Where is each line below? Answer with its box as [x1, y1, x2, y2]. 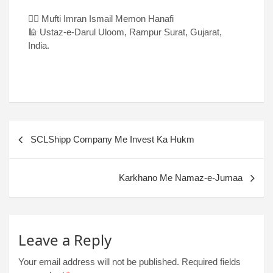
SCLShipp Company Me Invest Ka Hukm [30, 134, 194, 145]
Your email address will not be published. [18, 257, 179, 268]
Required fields [182, 257, 241, 268]
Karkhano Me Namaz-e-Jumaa [119, 172, 243, 183]
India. [28, 40, 49, 51]
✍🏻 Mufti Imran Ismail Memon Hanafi [28, 13, 174, 24]
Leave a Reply [18, 230, 112, 250]
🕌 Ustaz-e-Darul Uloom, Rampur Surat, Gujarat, [28, 27, 222, 38]
